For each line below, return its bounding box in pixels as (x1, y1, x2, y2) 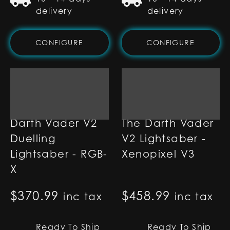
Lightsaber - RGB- (10, 148, 108, 160)
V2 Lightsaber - (121, 132, 206, 145)
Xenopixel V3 (121, 148, 195, 160)
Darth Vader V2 (10, 117, 98, 129)
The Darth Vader (121, 117, 214, 129)
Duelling (10, 132, 56, 145)
